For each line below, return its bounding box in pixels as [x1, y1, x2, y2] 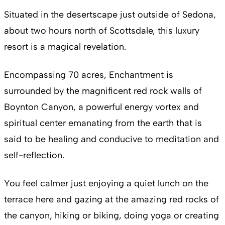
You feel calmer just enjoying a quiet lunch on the [4, 178, 208, 189]
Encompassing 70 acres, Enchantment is [4, 69, 173, 81]
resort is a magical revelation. [4, 41, 126, 53]
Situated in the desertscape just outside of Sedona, [4, 9, 216, 21]
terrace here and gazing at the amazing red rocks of [4, 194, 219, 205]
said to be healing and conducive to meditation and [4, 134, 219, 145]
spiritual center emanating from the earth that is [4, 118, 202, 129]
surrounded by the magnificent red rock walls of [4, 85, 202, 97]
